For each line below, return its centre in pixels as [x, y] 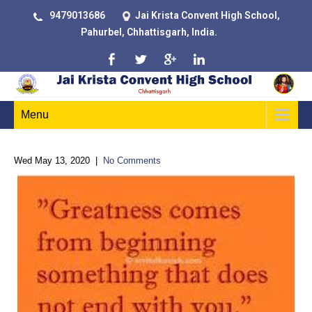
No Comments [132, 161]
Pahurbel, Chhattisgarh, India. [149, 32]
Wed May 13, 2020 [52, 161]
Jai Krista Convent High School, [208, 15]
